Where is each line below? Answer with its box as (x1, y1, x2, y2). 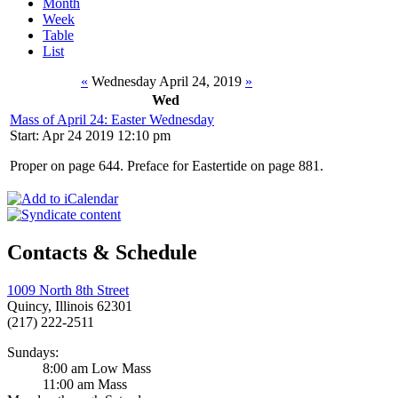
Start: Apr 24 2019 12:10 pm (10, 128, 171, 144)
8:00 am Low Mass (43, 361, 151, 377)
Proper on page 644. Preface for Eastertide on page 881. (10, 158, 323, 174)
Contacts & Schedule (7, 241, 197, 265)
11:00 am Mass (43, 377, 127, 393)
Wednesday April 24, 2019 (88, 74, 245, 90)
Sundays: (7, 345, 59, 361)
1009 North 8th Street (7, 283, 129, 298)
